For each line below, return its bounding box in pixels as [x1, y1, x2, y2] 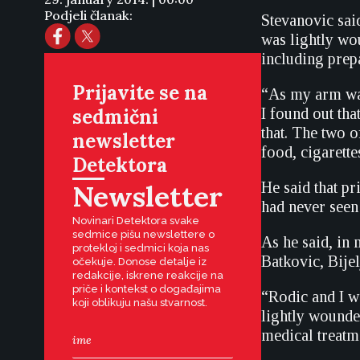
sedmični [72, 104, 158, 129]
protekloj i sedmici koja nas [72, 242, 209, 254]
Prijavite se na [72, 80, 207, 105]
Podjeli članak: [44, 7, 133, 23]
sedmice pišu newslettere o [72, 228, 215, 240]
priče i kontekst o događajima [72, 283, 221, 295]
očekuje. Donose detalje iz [72, 256, 207, 268]
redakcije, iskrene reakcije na [72, 269, 223, 281]
